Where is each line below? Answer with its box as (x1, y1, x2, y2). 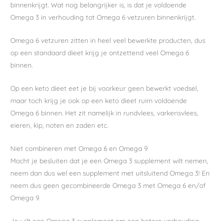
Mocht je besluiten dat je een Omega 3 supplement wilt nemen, (10, 156, 209, 165)
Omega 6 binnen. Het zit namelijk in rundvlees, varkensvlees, (10, 108, 199, 117)
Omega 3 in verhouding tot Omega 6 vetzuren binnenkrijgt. (10, 13, 196, 22)
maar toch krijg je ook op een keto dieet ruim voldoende (10, 96, 187, 105)
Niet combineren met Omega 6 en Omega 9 (10, 144, 148, 152)
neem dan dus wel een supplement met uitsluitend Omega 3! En (10, 168, 210, 177)
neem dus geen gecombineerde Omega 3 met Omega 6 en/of (10, 181, 206, 189)
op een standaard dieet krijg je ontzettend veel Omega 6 (10, 48, 189, 57)
